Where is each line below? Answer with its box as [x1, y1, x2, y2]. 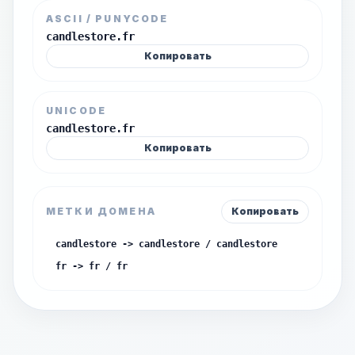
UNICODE [46, 105, 107, 116]
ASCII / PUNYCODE [46, 13, 169, 25]
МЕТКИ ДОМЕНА [46, 205, 156, 217]
